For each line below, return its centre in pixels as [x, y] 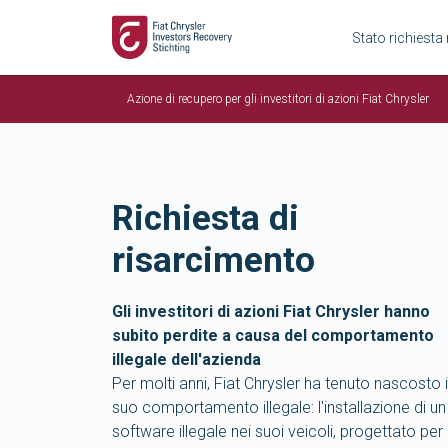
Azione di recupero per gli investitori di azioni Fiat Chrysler [278, 99]
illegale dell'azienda [186, 359]
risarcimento [222, 260]
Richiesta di [205, 218]
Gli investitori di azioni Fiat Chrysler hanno [271, 311]
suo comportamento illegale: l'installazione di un [279, 407]
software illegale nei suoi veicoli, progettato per [277, 431]
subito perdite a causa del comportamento [273, 335]
